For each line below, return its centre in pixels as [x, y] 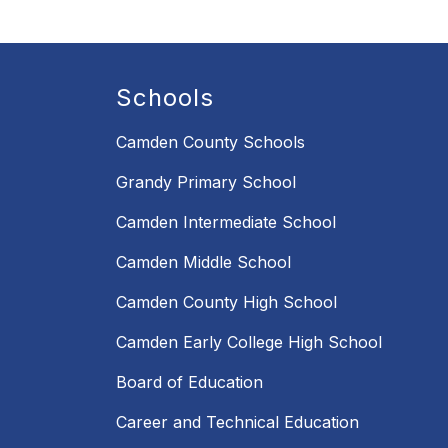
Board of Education [189, 382]
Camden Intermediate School [226, 222]
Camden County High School [226, 302]
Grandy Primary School [206, 182]
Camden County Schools [210, 142]
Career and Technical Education [237, 422]
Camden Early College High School [249, 342]
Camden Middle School [203, 262]
